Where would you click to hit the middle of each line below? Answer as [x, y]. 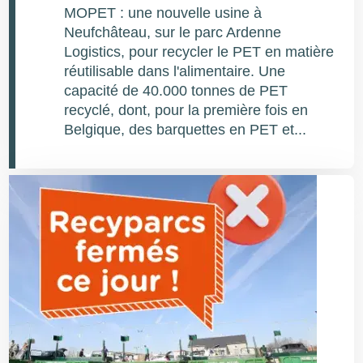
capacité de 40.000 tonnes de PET [176, 91]
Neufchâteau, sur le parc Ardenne [173, 32]
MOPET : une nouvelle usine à [163, 13]
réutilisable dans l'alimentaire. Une [175, 71]
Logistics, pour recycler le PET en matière [199, 52]
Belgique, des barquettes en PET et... [186, 130]
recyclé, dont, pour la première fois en [186, 110]
